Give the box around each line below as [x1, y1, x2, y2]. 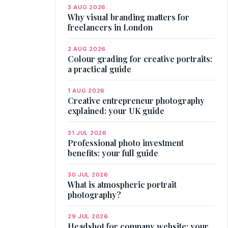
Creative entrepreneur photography [68, 95, 205, 106]
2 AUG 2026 [68, 45, 106, 52]
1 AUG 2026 [68, 87, 105, 95]
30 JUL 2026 [68, 171, 108, 179]
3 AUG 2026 [68, 3, 106, 11]
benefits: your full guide [68, 147, 158, 158]
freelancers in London [68, 21, 153, 33]
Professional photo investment [68, 137, 184, 148]
